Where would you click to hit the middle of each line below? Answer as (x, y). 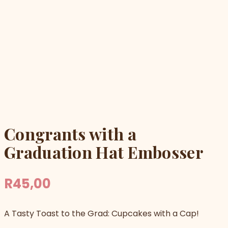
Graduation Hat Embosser (104, 152)
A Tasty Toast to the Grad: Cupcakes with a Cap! (102, 213)
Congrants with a (70, 133)
